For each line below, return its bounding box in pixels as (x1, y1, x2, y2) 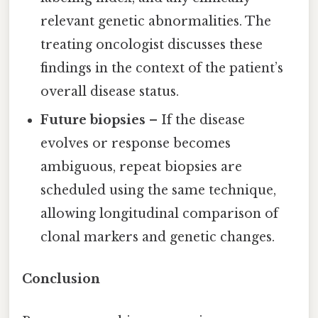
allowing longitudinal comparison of (40, 206, 279, 222)
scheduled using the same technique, (40, 182, 277, 199)
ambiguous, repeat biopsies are (40, 159, 243, 175)
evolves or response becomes (40, 136, 231, 152)
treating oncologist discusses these (40, 37, 263, 53)
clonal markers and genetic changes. (40, 229, 275, 246)
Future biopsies (40, 112, 146, 128)
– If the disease (146, 112, 246, 128)
